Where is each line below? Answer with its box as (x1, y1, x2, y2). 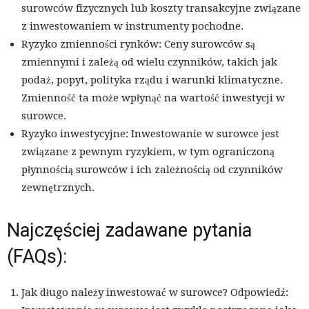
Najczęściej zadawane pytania (7, 219, 252, 242)
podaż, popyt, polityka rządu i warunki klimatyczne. (21, 74, 283, 87)
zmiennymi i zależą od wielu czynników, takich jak (21, 56, 277, 69)
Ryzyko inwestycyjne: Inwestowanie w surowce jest (21, 128, 279, 141)
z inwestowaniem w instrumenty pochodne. (21, 20, 243, 33)
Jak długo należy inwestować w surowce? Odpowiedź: (21, 286, 288, 299)
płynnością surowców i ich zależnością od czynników (21, 163, 283, 177)
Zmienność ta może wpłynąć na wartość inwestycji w (21, 92, 285, 105)
